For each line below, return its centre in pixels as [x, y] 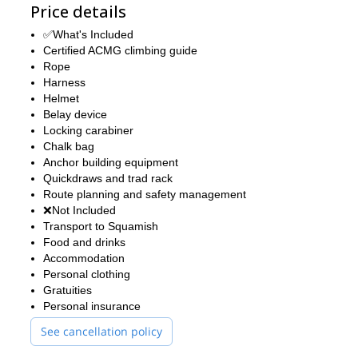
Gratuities [68, 290]
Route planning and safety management [145, 194]
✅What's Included [88, 34]
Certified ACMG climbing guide [120, 50]
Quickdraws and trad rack [108, 178]
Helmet [61, 98]
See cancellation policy [101, 331]
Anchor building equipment [111, 162]
